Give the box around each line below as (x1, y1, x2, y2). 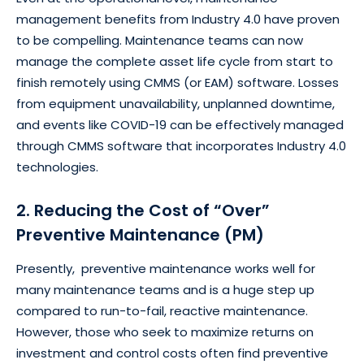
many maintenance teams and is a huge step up (16, 280, 314, 298)
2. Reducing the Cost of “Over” (16, 198, 270, 222)
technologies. (16, 158, 98, 175)
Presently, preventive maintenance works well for (16, 259, 315, 277)
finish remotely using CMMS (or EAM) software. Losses (16, 73, 339, 91)
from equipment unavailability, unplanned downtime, (16, 94, 335, 112)
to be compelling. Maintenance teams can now (16, 31, 303, 49)
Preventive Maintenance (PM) (16, 223, 264, 246)
